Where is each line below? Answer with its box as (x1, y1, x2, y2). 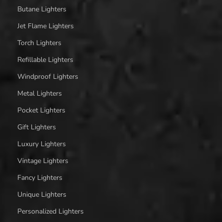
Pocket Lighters (17, 105, 65, 115)
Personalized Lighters (17, 206, 84, 216)
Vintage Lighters (17, 156, 68, 166)
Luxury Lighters (17, 139, 66, 149)
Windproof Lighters (17, 71, 78, 81)
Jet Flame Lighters (17, 21, 74, 31)
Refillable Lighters (17, 55, 73, 64)
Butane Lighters (17, 4, 66, 14)
